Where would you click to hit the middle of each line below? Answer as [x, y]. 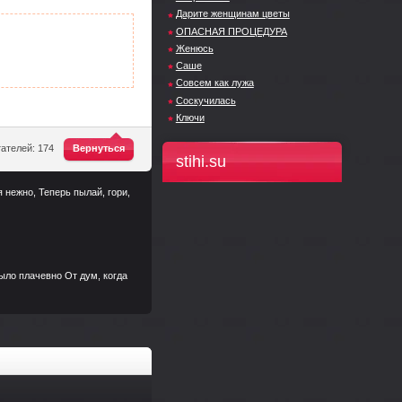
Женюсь [194, 48]
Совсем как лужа [214, 83]
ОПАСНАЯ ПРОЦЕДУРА [231, 31]
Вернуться [98, 148]
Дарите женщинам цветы [232, 14]
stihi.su [201, 162]
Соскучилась [205, 100]
